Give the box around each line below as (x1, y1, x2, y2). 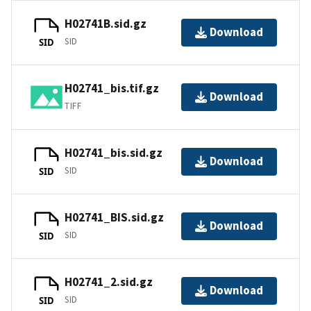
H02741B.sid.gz (65, 16, 146, 32)
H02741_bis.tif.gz (65, 81, 159, 96)
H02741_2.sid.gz (65, 274, 153, 290)
